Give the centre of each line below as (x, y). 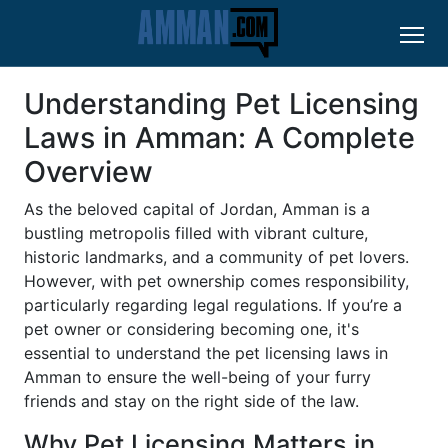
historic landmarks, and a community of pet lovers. (216, 257)
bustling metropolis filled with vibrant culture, (196, 233)
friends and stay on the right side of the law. (191, 401)
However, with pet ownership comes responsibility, (216, 281)
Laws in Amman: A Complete (219, 138)
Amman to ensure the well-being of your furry (197, 377)
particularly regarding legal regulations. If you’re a (213, 305)
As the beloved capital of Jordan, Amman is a (197, 209)
